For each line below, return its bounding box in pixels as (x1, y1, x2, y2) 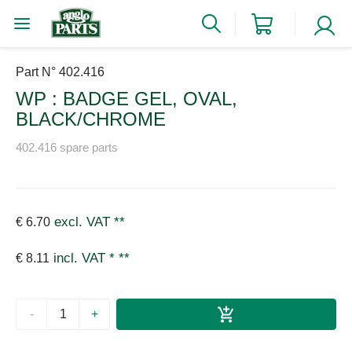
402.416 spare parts (16, 140, 118, 154)
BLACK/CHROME (16, 108, 166, 130)
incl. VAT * (53, 251, 119, 266)
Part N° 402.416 (16, 65, 104, 79)
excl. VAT (54, 214, 110, 230)
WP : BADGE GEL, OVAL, (16, 88, 237, 109)
